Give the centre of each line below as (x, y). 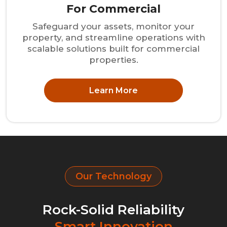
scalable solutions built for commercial (113, 49)
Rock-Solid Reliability (113, 210)
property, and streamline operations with (113, 38)
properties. (113, 60)
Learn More (113, 90)
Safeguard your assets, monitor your (113, 27)
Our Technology (113, 176)
